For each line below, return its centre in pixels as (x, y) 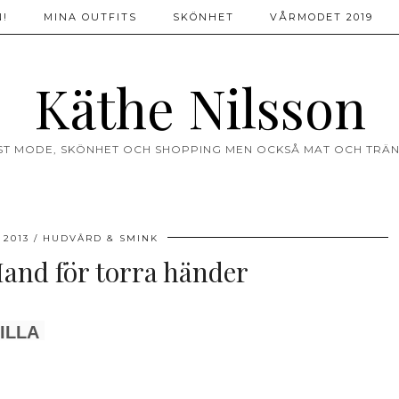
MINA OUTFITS (90, 17)
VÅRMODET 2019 (322, 17)
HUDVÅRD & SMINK (100, 238)
